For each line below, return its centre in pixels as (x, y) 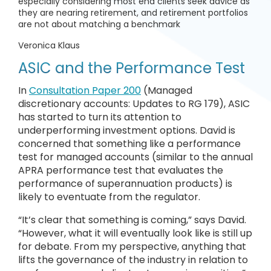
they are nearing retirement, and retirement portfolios (133, 13)
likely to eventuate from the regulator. (109, 197)
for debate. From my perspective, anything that (132, 247)
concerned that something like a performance (129, 144)
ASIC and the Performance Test (132, 68)
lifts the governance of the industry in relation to (133, 260)
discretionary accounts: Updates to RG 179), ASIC (134, 104)
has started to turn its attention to (100, 117)
